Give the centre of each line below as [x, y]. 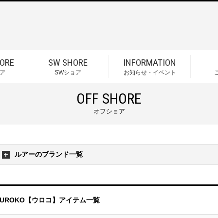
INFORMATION [150, 63]
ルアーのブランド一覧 [49, 154]
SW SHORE [68, 63]
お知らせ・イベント [150, 73]
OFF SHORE [109, 99]
